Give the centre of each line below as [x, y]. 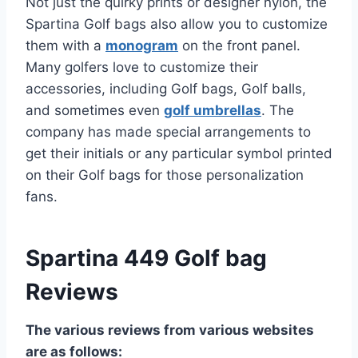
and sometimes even [95, 110]
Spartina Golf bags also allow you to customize [177, 24]
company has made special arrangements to [168, 131]
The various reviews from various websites [170, 330]
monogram [142, 45]
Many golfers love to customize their [142, 67]
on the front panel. [239, 45]
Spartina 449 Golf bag [146, 258]
